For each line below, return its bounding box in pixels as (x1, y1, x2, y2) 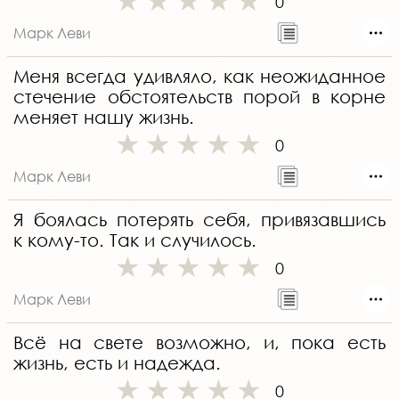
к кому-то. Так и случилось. (13, 230, 256, 251)
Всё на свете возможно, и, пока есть (13, 332, 386, 354)
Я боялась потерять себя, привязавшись (13, 209, 386, 231)
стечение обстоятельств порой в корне (13, 86, 386, 108)
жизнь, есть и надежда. (13, 353, 221, 374)
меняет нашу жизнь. (13, 107, 194, 128)
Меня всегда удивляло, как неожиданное (13, 66, 386, 87)
